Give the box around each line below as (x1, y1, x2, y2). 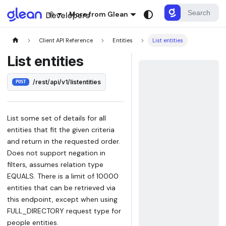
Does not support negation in (7, 148, 105, 157)
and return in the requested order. (7, 136, 120, 146)
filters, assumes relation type (7, 159, 103, 169)
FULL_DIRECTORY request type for (7, 206, 121, 215)
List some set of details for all (7, 113, 106, 123)
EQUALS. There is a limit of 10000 (7, 171, 119, 181)
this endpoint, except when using (7, 194, 118, 204)
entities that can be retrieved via (7, 183, 116, 192)
